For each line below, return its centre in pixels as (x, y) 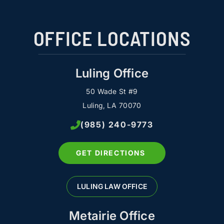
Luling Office (112, 73)
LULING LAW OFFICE (112, 186)
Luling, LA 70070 (112, 105)
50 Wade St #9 (112, 91)
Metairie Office (112, 215)
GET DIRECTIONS (111, 152)
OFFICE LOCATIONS (112, 38)
